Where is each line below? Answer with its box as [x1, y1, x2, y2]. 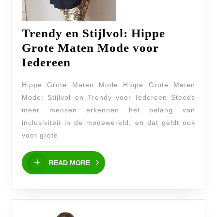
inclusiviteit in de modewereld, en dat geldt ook [22, 119, 195, 126]
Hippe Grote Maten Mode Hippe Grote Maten [22, 81, 195, 89]
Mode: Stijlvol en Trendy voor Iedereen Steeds [22, 93, 195, 101]
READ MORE [49, 159, 90, 167]
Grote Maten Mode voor [22, 41, 159, 54]
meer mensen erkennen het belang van [22, 106, 195, 114]
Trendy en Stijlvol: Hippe [22, 27, 165, 40]
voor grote [22, 131, 58, 139]
